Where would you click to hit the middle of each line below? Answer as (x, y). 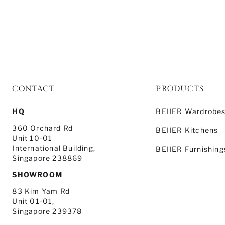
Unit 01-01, (33, 201)
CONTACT (33, 89)
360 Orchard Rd (43, 128)
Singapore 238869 (47, 158)
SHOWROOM (37, 175)
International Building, (54, 148)
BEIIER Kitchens (187, 130)
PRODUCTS (180, 89)
